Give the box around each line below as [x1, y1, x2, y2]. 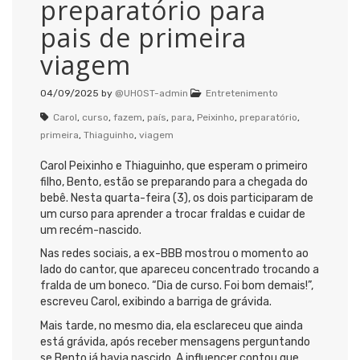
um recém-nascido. [40, 223, 141, 237]
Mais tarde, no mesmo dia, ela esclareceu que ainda [40, 318, 303, 333]
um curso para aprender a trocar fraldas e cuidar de [40, 207, 305, 221]
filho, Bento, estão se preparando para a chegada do [40, 174, 308, 189]
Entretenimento [206, 87, 278, 99]
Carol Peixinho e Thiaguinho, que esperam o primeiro [40, 158, 308, 173]
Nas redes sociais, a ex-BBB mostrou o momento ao [40, 247, 309, 261]
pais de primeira [40, 19, 247, 55]
